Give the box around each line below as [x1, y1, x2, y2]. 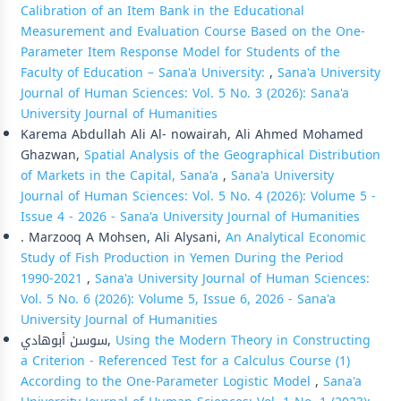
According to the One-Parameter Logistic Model [21, 369, 315, 394]
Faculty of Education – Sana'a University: [21, 60, 269, 85]
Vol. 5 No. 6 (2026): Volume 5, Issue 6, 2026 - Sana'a [21, 286, 336, 311]
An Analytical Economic [226, 225, 366, 250]
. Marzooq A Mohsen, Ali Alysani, [21, 225, 226, 250]
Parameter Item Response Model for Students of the [21, 39, 340, 64]
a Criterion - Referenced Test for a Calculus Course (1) [21, 348, 350, 373]
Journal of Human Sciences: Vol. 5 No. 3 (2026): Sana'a [21, 81, 349, 106]
